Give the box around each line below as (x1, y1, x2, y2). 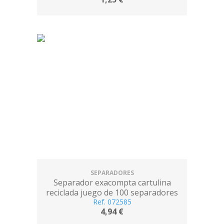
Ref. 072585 (92, 197, 131, 206)
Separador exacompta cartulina (53, 177, 171, 188)
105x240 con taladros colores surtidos (41, 197, 183, 208)
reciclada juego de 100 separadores (46, 187, 178, 198)
